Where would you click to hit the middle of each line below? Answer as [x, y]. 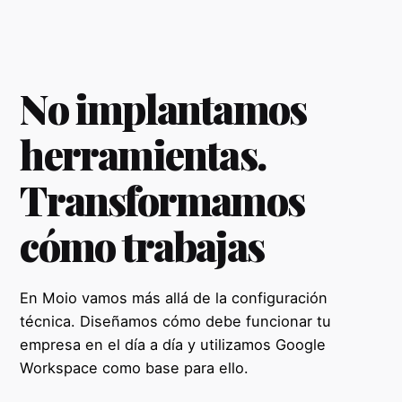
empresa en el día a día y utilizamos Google [173, 344]
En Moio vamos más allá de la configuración [174, 297]
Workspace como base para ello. [135, 367]
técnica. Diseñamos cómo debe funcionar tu [176, 321]
